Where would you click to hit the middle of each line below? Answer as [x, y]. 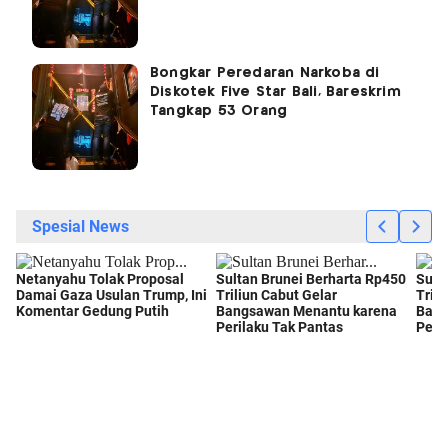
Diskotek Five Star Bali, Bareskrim [275, 92]
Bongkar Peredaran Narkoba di [265, 73]
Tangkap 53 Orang [219, 111]
